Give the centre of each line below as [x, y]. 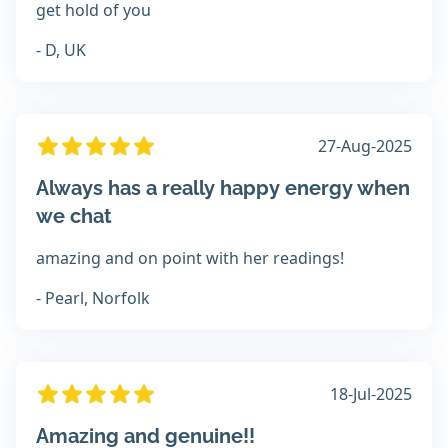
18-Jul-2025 [371, 394]
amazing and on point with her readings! [190, 258]
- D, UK [61, 50]
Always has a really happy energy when [223, 188]
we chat [74, 216]
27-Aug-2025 [365, 146]
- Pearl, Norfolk [93, 298]
